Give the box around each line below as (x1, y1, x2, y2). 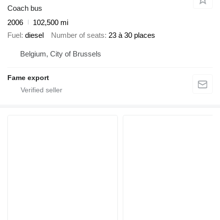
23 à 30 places (109, 31, 155, 40)
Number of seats (51, 31, 105, 40)
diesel (25, 31, 44, 40)
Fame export (7, 73, 49, 82)
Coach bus (7, 3, 42, 12)
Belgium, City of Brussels (20, 49, 101, 58)
